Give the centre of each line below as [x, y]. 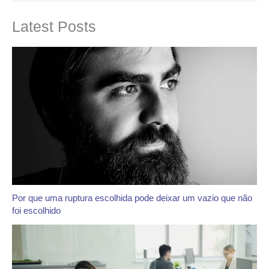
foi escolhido [36, 210]
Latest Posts [54, 26]
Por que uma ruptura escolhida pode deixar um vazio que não [132, 198]
